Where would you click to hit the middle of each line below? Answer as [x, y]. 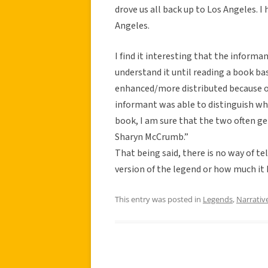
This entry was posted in [159, 199]
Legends [218, 199]
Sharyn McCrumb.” [152, 137]
